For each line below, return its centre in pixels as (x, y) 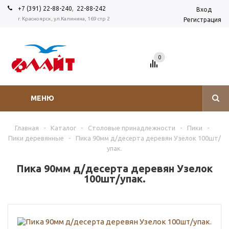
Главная (27, 128)
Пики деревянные (36, 138)
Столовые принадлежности (132, 128)
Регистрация (202, 20)
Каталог (63, 128)
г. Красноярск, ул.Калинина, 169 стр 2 (64, 19)
